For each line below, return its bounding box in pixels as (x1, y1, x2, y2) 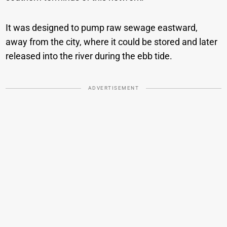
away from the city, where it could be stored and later (6, 36, 218, 47)
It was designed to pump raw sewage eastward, (6, 22, 198, 33)
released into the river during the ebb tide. (6, 50, 173, 61)
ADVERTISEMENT (88, 85, 139, 91)
